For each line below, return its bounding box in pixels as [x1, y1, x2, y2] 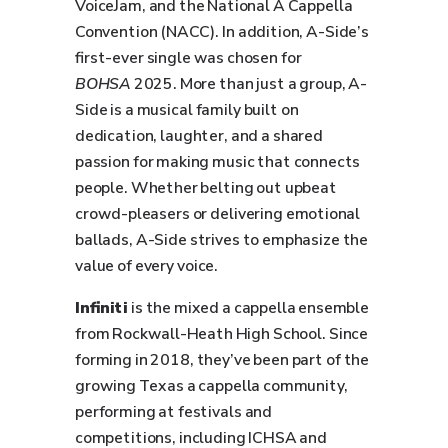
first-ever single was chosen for [75, 47, 302, 69]
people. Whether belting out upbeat [75, 177, 337, 199]
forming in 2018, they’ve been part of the [75, 349, 369, 371]
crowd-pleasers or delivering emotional [75, 203, 361, 225]
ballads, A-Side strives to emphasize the [75, 229, 369, 251]
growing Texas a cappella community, [75, 375, 348, 397]
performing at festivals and [75, 401, 272, 423]
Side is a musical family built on [75, 99, 299, 121]
